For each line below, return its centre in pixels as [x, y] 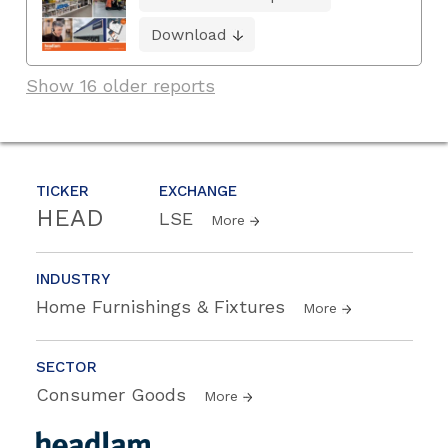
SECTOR [66, 367]
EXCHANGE [198, 191]
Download [189, 35]
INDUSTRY [73, 279]
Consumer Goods [114, 395]
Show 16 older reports [120, 86]
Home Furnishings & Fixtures [163, 307]
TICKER [62, 191]
